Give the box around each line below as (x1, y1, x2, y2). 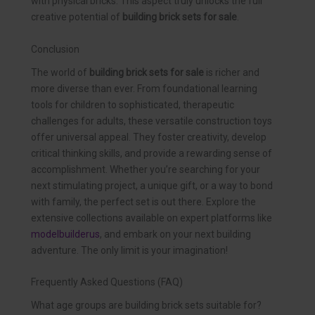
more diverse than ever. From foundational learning (31, 82, 257, 94)
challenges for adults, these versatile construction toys (31, 115, 272, 127)
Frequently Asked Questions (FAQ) (31, 276, 183, 288)
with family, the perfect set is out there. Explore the (31, 195, 256, 207)
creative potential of (31, 11, 122, 23)
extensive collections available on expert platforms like (31, 212, 272, 224)
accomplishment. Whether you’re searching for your (31, 163, 260, 175)
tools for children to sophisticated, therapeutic (31, 98, 234, 110)
